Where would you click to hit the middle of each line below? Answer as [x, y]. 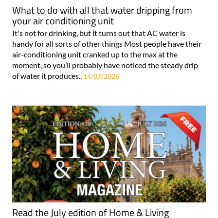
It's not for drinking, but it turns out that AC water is [99, 33]
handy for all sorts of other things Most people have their [107, 43]
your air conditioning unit [63, 20]
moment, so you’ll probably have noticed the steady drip [105, 65]
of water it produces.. [48, 75]
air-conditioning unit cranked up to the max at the [95, 54]
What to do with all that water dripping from [102, 10]
